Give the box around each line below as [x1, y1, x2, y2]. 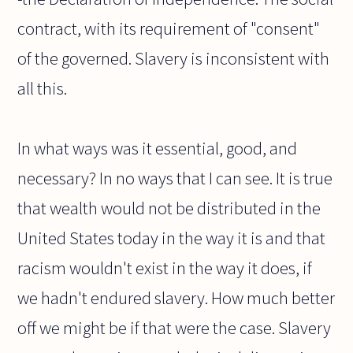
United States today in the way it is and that [17, 227, 326, 250]
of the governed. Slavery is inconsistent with [17, 47, 330, 70]
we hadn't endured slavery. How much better [17, 287, 336, 310]
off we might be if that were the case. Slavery [17, 317, 332, 340]
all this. [17, 77, 68, 100]
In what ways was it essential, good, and [17, 137, 298, 160]
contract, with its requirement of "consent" [17, 17, 321, 40]
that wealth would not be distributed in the [17, 197, 321, 220]
